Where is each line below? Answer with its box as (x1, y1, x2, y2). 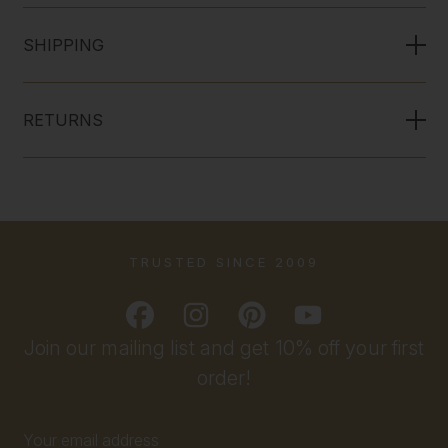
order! (196, 365, 252, 390)
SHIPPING (22, 35, 105, 56)
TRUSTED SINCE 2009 (128, 253, 319, 270)
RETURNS (22, 110, 104, 131)
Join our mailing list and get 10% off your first (23, 335, 425, 360)
